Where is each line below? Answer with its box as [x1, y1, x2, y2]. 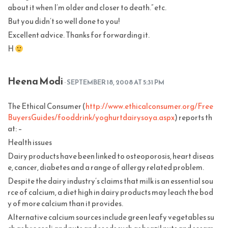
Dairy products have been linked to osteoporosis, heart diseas [8, 150, 214, 162]
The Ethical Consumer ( [8, 100, 85, 112]
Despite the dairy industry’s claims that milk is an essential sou [8, 175, 213, 187]
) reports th [175, 111, 212, 124]
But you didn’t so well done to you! [8, 15, 120, 27]
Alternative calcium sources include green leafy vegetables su [8, 211, 214, 223]
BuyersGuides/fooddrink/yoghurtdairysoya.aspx [8, 111, 175, 124]
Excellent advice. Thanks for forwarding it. [8, 29, 150, 41]
